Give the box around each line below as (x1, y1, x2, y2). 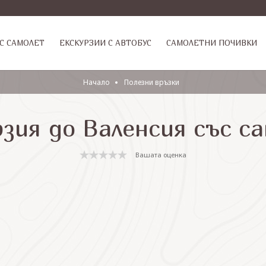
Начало (83, 77, 110, 87)
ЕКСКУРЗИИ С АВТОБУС (59, 38, 151, 47)
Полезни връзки (124, 77, 179, 87)
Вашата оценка (135, 150, 186, 159)
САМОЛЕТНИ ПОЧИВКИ (166, 38, 257, 47)
